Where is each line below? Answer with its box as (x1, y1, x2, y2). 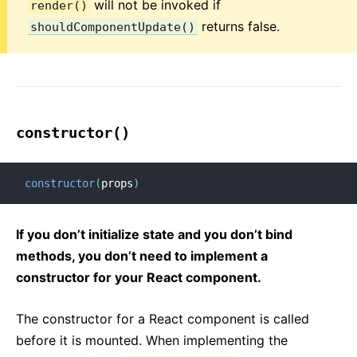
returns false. (198, 18, 280, 34)
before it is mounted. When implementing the (16, 332, 288, 348)
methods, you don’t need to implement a (16, 248, 268, 264)
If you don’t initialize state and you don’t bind (16, 226, 292, 242)
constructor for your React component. (16, 269, 261, 285)
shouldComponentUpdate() (30, 20, 195, 34)
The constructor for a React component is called (16, 311, 309, 327)
